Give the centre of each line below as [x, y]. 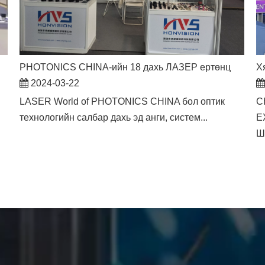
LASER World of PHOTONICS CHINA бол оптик [122, 101]
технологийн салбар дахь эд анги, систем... [114, 117]
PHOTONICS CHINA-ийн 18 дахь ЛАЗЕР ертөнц [125, 67]
